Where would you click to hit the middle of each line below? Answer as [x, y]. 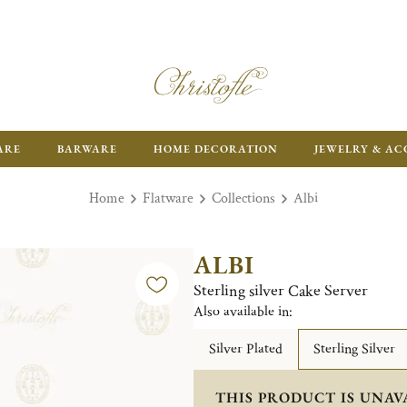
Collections [243, 199]
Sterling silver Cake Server [280, 291]
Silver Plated [245, 349]
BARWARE [87, 149]
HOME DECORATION [216, 149]
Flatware [168, 199]
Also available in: [243, 312]
